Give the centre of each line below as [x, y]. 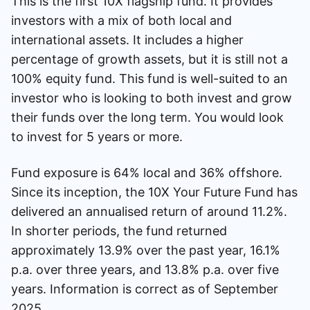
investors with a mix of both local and [121, 20]
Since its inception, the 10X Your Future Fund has [154, 192]
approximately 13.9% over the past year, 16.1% [146, 250]
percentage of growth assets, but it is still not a [149, 59]
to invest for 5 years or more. [97, 136]
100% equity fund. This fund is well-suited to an [149, 78]
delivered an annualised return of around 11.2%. [149, 211]
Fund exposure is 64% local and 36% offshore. [147, 172]
